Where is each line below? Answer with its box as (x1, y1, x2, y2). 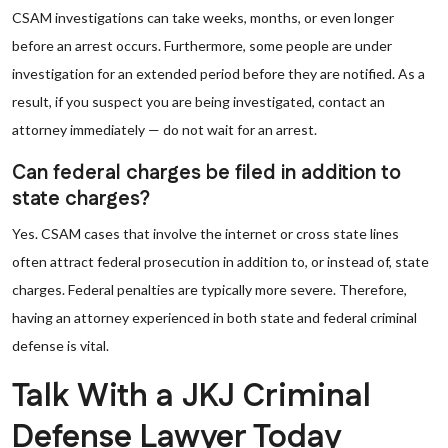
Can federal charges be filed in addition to (12, 159, 401, 187)
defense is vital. (12, 337, 109, 354)
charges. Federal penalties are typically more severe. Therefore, (12, 281, 407, 298)
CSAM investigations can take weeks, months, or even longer (12, 9, 394, 26)
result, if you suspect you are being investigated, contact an (12, 93, 385, 110)
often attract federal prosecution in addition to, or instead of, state (12, 253, 429, 270)
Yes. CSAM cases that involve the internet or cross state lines (12, 225, 399, 242)
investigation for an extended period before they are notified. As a (12, 65, 425, 82)
